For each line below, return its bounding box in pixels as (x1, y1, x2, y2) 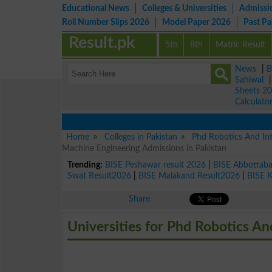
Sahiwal (235, 75, 263, 84)
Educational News (62, 4, 129, 13)
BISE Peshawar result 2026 (105, 160, 206, 169)
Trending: (67, 160, 103, 169)
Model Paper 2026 (162, 18, 231, 27)
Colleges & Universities (142, 4, 226, 13)
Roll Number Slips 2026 (62, 18, 149, 27)
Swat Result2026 (67, 171, 132, 180)
